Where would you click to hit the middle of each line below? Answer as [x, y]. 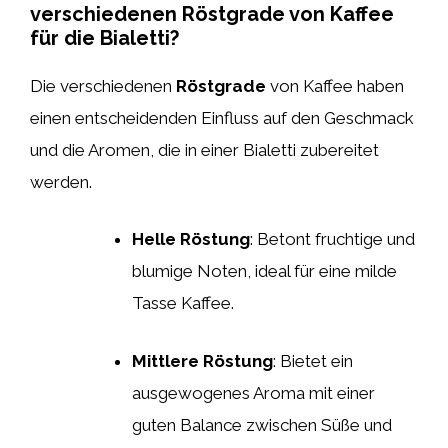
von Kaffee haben [335, 85]
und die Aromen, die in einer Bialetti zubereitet [204, 149]
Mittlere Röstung [202, 360]
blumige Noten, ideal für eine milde [264, 271]
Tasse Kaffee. [183, 303]
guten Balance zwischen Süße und [262, 424]
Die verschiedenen [103, 85]
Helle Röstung [191, 239]
